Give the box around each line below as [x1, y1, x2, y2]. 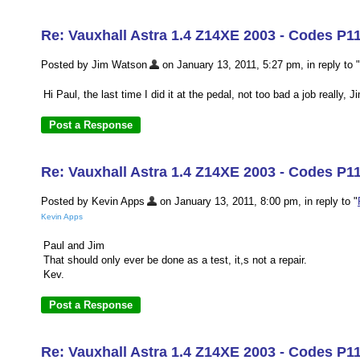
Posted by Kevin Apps [41, 195, 145, 207]
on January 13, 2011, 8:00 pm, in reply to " [157, 195, 358, 207]
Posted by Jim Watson [41, 59, 147, 71]
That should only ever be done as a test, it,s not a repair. [43, 254, 307, 267]
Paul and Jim [43, 239, 104, 252]
